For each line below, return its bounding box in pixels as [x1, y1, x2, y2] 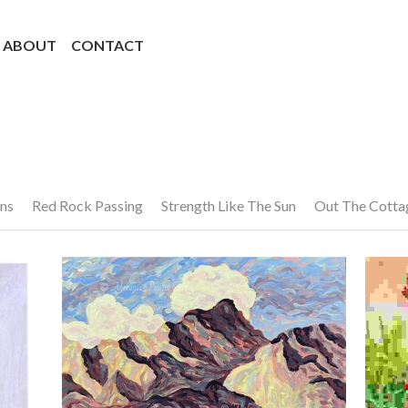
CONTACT [71, 36, 145, 54]
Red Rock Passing [32, 197, 143, 214]
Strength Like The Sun [161, 197, 296, 214]
